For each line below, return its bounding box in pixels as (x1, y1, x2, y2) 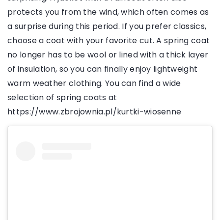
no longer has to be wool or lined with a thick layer (7, 49, 209, 61)
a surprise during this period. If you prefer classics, (7, 21, 207, 32)
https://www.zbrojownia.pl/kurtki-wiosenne (7, 106, 182, 118)
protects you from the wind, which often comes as (7, 6, 209, 18)
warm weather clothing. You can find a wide (7, 78, 181, 89)
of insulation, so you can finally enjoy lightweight (7, 63, 198, 75)
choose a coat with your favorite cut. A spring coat (7, 35, 210, 47)
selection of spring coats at (7, 92, 117, 104)
